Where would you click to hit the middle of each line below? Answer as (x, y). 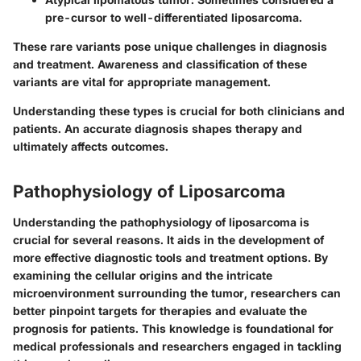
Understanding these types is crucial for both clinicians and (179, 111)
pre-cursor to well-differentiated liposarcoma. (174, 18)
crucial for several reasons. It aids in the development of (168, 239)
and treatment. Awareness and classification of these (160, 64)
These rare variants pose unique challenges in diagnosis (170, 47)
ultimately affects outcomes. (91, 147)
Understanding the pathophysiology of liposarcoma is (161, 222)
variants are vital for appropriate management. (142, 82)
